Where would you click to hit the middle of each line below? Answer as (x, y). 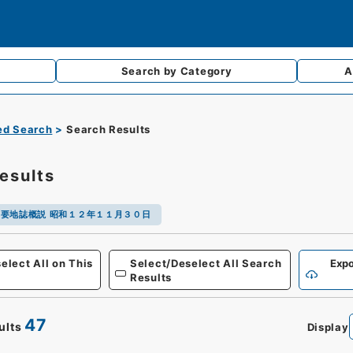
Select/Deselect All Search (206, 263)
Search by (150, 71)
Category (206, 71)
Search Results (108, 129)
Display (328, 327)
